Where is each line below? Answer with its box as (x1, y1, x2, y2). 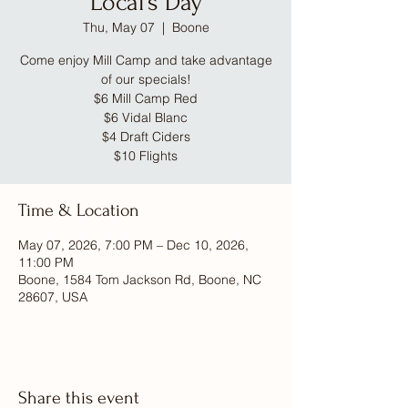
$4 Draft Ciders (101, 128, 190, 145)
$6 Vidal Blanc (104, 109, 188, 126)
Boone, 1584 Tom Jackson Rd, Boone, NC (18, 271, 261, 288)
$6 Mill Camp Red (94, 90, 198, 107)
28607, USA (18, 289, 87, 305)
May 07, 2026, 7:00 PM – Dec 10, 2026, (18, 237, 249, 253)
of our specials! (100, 71, 191, 87)
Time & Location (18, 200, 139, 220)
